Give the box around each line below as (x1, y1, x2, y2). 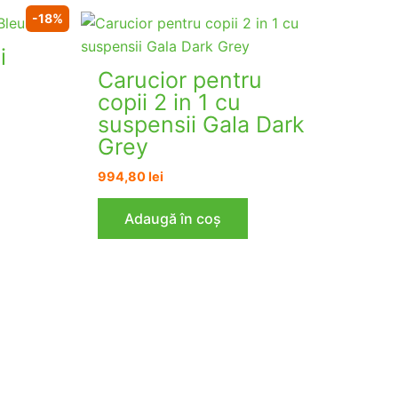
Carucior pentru (98, 66, 263, 93)
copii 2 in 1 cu (98, 88, 242, 115)
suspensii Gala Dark (98, 110, 306, 138)
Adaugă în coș (124, 210, 222, 228)
